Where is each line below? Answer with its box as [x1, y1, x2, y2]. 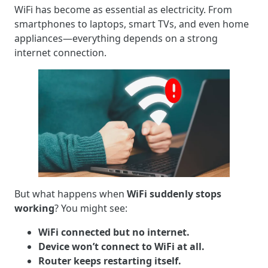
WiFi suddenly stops [127, 187, 221, 200]
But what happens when [14, 187, 127, 200]
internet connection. [14, 45, 106, 59]
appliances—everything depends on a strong [14, 31, 218, 45]
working [14, 201, 54, 215]
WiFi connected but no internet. [38, 225, 190, 239]
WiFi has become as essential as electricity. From [14, 2, 232, 16]
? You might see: [54, 201, 127, 215]
